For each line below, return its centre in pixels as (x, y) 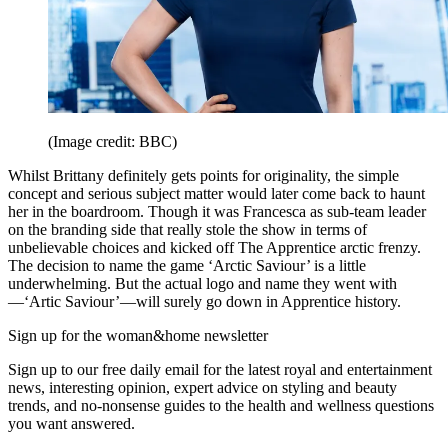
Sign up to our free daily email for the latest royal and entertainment (220, 370)
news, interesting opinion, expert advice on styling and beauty (202, 388)
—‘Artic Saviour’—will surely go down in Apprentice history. (204, 302)
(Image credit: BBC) (112, 142)
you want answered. (71, 424)
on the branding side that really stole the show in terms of (187, 230)
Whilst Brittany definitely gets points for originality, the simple (203, 176)
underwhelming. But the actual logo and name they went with (202, 284)
